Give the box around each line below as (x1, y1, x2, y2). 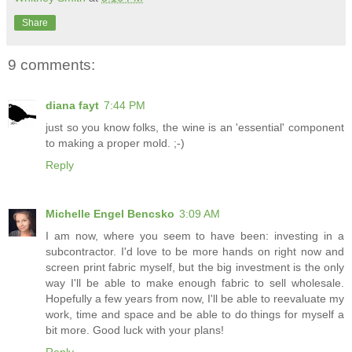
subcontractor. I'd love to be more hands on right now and (46, 245, 344, 258)
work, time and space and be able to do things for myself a (46, 308, 344, 321)
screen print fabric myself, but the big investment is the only (46, 261, 344, 274)
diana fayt (46, 99, 99, 112)
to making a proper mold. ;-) (46, 137, 185, 150)
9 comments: (8, 56, 95, 73)
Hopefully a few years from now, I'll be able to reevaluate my (46, 292, 344, 306)
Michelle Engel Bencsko (46, 207, 174, 221)
